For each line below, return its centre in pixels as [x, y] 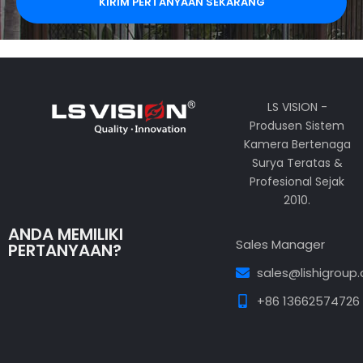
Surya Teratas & [297, 163]
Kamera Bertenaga [297, 144]
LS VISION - [297, 107]
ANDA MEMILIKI [66, 234]
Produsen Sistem [297, 126]
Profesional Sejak [297, 181]
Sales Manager [280, 244]
